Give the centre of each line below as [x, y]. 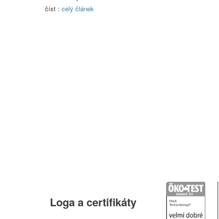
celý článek [78, 9]
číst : [53, 9]
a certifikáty [106, 202]
